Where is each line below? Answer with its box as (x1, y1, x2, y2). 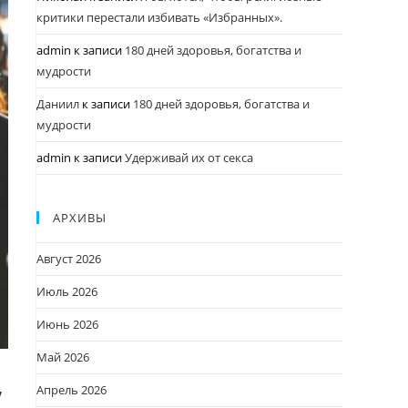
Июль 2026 (36, 283, 97, 300)
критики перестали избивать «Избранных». (36, 9, 282, 25)
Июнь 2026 (36, 316, 98, 332)
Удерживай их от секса (125, 149, 253, 166)
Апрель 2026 (36, 382, 107, 398)
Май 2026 (36, 349, 89, 365)
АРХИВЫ (53, 209, 107, 226)
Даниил (36, 96, 79, 112)
